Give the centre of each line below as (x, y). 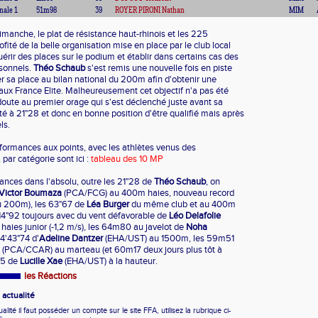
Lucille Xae (41, 261)
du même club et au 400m (182, 204)
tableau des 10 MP (127, 159)
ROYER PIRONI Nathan (150, 11)
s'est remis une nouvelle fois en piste (159, 68)
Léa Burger (108, 204)
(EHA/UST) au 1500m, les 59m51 (170, 238)
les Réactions (50, 276)
